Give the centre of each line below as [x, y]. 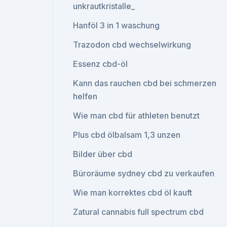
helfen [85, 96]
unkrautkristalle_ [104, 6]
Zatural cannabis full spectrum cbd [139, 212]
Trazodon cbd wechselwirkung [132, 45]
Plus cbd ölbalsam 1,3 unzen [127, 135]
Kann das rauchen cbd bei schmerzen [145, 83]
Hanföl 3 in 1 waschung [117, 25]
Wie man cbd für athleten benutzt [137, 116]
